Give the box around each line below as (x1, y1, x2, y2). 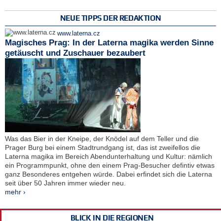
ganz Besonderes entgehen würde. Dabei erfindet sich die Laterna (5, 170, 212, 179)
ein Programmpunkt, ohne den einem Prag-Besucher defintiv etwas (5, 161, 215, 170)
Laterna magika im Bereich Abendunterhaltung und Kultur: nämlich (5, 152, 212, 161)
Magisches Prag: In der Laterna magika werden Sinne (5, 38, 214, 48)
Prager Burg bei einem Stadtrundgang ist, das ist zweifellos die (5, 144, 200, 152)
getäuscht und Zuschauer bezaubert (5, 48, 146, 58)
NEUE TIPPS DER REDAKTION (60, 14, 161, 23)
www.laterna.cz (57, 30, 100, 37)
